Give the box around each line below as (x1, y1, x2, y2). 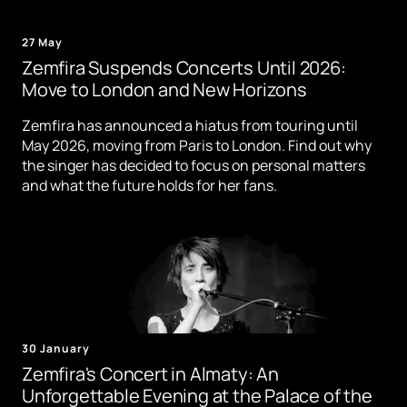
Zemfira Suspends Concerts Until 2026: (22, 55, 346, 81)
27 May (22, 35, 63, 51)
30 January (22, 341, 90, 357)
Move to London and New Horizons (22, 77, 307, 103)
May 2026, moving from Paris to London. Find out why (22, 135, 372, 156)
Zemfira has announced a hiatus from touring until (22, 115, 358, 136)
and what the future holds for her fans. (22, 175, 277, 196)
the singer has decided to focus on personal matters (22, 155, 365, 176)
